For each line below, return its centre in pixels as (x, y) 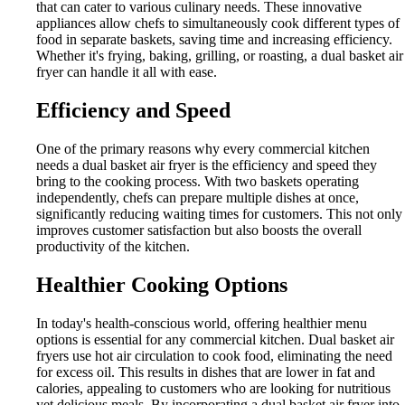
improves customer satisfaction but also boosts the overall (199, 230)
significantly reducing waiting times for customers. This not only (219, 213)
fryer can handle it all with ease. (127, 71)
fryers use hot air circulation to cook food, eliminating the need (214, 355)
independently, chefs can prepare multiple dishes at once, (198, 197)
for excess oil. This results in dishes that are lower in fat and (206, 372)
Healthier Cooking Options (162, 284)
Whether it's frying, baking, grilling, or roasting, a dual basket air (220, 55)
